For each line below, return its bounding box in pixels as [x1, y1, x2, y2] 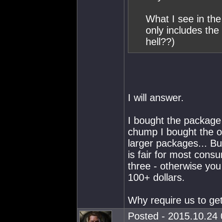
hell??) [146, 36, 175, 47]
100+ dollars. [128, 172, 185, 183]
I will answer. [128, 92, 184, 103]
